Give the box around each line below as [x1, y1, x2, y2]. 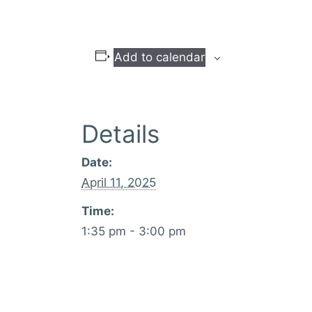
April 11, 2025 [81, 175, 156, 190]
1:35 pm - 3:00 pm [81, 224, 186, 239]
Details [81, 119, 159, 149]
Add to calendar [114, 50, 205, 65]
